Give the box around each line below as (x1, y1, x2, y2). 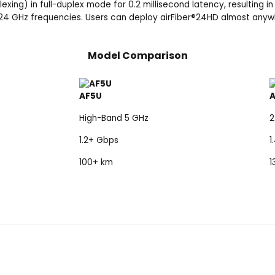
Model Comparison (87, 48, 188, 63)
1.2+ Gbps (79, 134, 118, 146)
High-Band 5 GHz (79, 112, 149, 124)
